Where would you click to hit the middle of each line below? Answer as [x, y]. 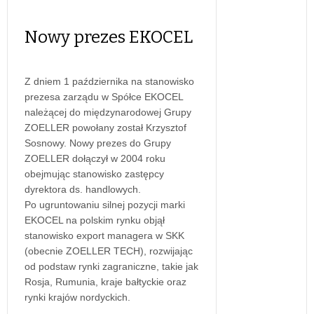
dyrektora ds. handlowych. [83, 190]
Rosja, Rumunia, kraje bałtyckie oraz [105, 282]
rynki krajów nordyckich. [77, 298]
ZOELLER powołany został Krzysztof [105, 128]
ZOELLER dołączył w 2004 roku [95, 159]
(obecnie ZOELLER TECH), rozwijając [109, 251]
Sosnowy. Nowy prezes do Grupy [98, 143]
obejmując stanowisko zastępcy [94, 174]
